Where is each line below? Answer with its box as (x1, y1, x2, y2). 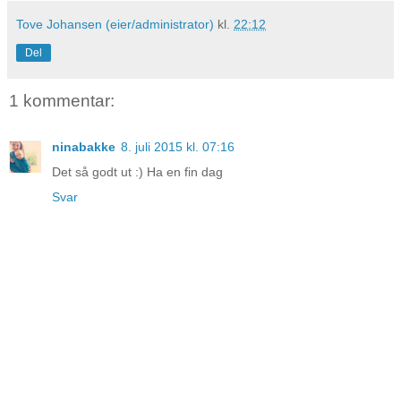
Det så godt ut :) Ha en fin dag (52, 165, 223, 180)
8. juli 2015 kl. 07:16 (121, 140, 235, 155)
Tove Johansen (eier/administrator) (16, 16, 214, 31)
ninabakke (52, 140, 115, 155)
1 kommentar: (9, 90, 115, 110)
